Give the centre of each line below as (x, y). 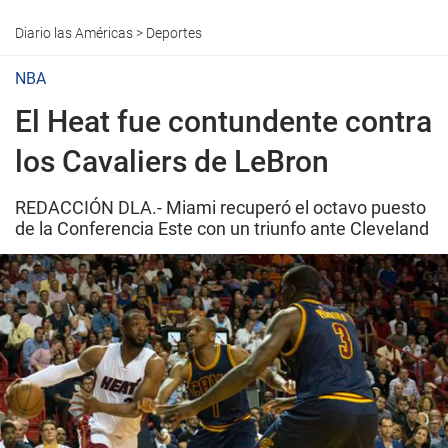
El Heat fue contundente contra (223, 121)
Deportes (174, 33)
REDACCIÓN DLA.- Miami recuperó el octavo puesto (220, 207)
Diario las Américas (74, 33)
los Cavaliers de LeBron (172, 161)
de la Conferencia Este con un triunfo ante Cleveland (222, 228)
